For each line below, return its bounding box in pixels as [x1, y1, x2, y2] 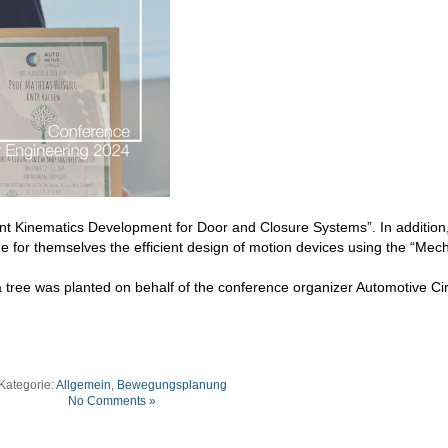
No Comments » [68, 393, 156, 408]
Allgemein [55, 377, 111, 392]
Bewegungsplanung [116, 377, 227, 392]
